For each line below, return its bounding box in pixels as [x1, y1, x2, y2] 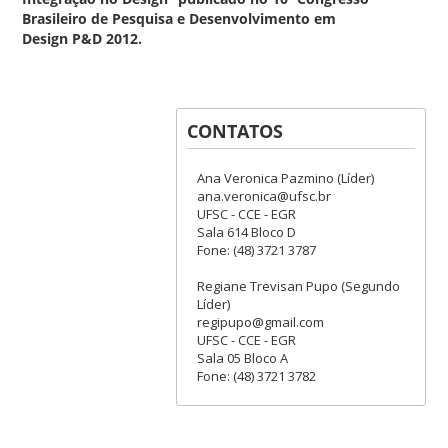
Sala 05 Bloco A [196, 348, 288, 367]
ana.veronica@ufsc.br [196, 186, 331, 205]
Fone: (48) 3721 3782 [196, 366, 316, 385]
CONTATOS [186, 118, 283, 143]
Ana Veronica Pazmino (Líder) [196, 168, 374, 187]
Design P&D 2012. [22, 29, 143, 49]
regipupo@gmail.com [196, 312, 324, 331]
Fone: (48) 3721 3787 [196, 240, 316, 259]
